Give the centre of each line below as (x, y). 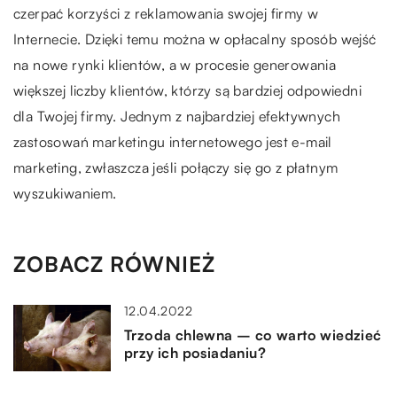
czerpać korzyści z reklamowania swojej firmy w (166, 13)
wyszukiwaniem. (65, 193)
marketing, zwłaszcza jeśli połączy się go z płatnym (176, 167)
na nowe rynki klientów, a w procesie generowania (175, 64)
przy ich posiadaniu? (195, 352)
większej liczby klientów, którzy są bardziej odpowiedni (187, 90)
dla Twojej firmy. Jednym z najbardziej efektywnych (177, 116)
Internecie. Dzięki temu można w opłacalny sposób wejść (195, 39)
